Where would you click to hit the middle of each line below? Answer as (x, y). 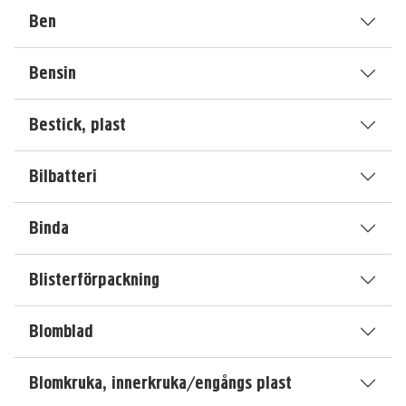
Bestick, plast (77, 125)
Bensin (53, 73)
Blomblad (61, 331)
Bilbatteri (63, 176)
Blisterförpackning (94, 280)
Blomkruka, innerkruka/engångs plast (160, 383)
